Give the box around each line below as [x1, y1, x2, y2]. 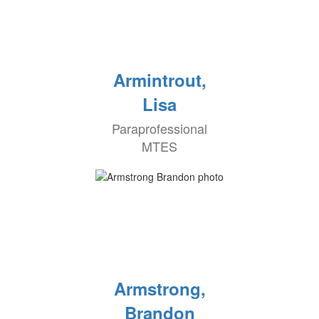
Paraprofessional [112, 119, 207, 138]
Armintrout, [113, 68, 206, 93]
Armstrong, [113, 276, 206, 301]
